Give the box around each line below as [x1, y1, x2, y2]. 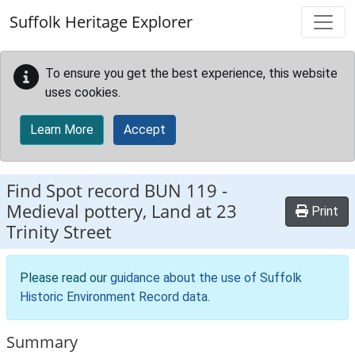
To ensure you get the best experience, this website [45, 66, 338, 81]
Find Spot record [6, 178, 144, 203]
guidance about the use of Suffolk [110, 270, 302, 285]
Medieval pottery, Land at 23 [6, 199, 237, 223]
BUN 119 [144, 178, 217, 203]
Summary [6, 331, 78, 353]
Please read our [20, 270, 110, 285]
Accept [124, 122, 166, 137]
